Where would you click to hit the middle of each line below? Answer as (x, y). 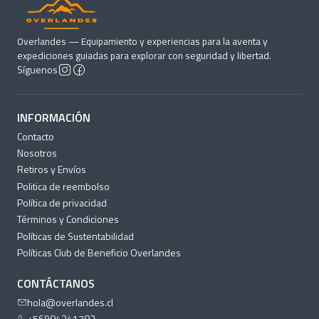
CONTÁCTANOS (56, 284)
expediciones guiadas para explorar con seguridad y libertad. (144, 56)
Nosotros (37, 152)
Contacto (36, 136)
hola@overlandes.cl (70, 302)
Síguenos (37, 70)
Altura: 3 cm (69, 21)
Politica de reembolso (63, 186)
